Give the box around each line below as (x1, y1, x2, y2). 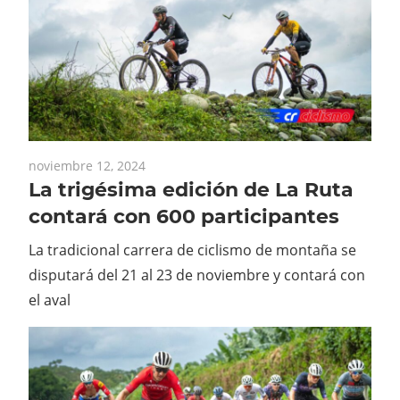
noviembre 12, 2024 (29, 157, 146, 175)
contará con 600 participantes (29, 204, 339, 229)
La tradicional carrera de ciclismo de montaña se (29, 240, 356, 261)
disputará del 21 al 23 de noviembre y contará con (29, 265, 365, 286)
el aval (29, 290, 71, 311)
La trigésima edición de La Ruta (29, 178, 354, 203)
